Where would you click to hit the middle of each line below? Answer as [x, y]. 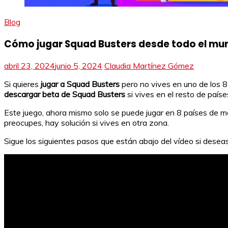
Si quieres [22, 84]
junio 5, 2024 [79, 66]
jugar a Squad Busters [80, 84]
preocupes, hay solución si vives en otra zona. [87, 123]
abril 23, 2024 [30, 66]
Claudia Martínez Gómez [149, 66]
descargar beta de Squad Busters [65, 94]
